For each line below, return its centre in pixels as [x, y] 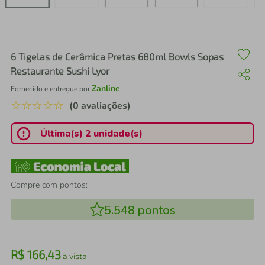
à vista [74, 256]
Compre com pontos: [49, 185]
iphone [64, 33]
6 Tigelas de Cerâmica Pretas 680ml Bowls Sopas [117, 56]
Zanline [106, 88]
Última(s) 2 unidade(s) [91, 133]
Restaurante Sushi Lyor [60, 71]
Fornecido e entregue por [51, 89]
